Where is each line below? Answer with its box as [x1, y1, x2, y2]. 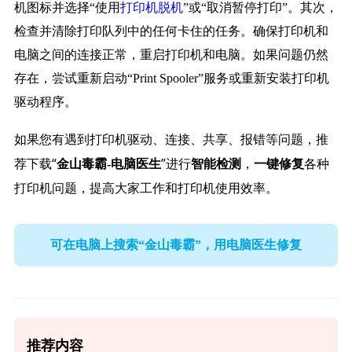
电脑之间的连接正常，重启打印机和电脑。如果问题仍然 [13, 48, 328, 62]
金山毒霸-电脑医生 [56, 157, 161, 171]
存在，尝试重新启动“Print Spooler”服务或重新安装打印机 [13, 71, 329, 86]
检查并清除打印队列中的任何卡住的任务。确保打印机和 [13, 24, 328, 38]
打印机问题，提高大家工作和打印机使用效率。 [13, 179, 278, 197]
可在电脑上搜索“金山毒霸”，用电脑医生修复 [50, 237, 302, 251]
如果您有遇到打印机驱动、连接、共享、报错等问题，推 [13, 130, 328, 148]
